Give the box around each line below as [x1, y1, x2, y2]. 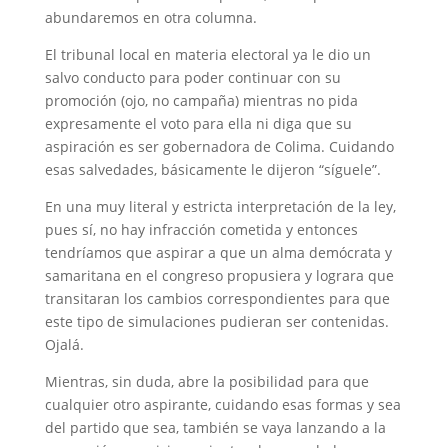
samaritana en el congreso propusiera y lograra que [44, 265, 394, 285]
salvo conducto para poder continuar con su [44, 67, 341, 87]
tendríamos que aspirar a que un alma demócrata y [44, 242, 392, 262]
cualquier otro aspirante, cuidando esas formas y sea [44, 394, 401, 414]
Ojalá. [44, 334, 84, 354]
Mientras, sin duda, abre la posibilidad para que [44, 371, 369, 391]
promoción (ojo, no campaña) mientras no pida [44, 90, 358, 110]
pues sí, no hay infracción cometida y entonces [44, 219, 358, 239]
